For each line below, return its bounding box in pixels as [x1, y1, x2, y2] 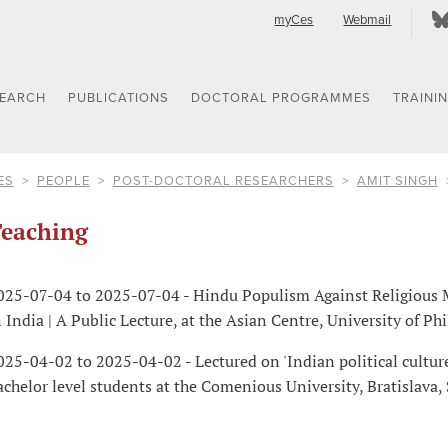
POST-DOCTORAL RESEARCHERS [112, 172, 334, 189]
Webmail [343, 12, 392, 28]
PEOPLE [36, 172, 90, 189]
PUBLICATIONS [68, 90, 170, 107]
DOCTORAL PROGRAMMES [191, 90, 372, 107]
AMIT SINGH [356, 172, 438, 189]
